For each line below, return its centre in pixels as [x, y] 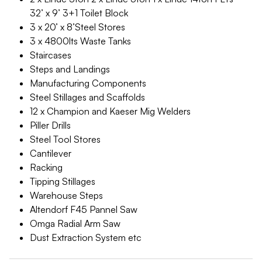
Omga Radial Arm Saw [75, 223]
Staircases [51, 55]
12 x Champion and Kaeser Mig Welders [110, 111]
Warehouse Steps [66, 195]
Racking [46, 167]
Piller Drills [50, 125]
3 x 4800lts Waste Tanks [80, 41]
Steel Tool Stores [65, 139]
